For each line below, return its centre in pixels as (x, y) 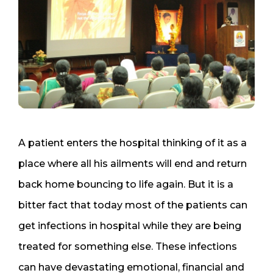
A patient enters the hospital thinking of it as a (133, 143)
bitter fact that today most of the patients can (133, 205)
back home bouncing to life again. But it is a (126, 184)
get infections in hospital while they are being (130, 225)
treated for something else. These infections (128, 246)
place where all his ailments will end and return (133, 163)
